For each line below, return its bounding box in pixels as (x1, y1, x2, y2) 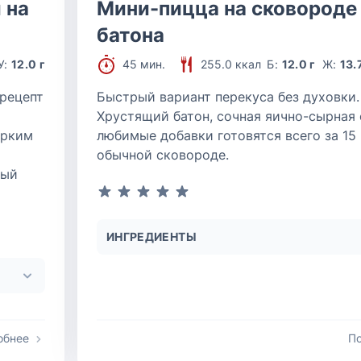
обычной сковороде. (97, 147, 229, 163)
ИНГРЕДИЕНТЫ (106, 230, 197, 243)
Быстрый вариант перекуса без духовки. (97, 89, 359, 105)
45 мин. (122, 57, 165, 71)
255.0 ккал (201, 57, 261, 71)
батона (97, 23, 164, 47)
